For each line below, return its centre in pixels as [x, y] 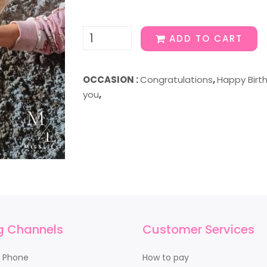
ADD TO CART [206, 38]
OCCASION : [111, 80]
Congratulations [176, 80]
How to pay [166, 257]
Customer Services [198, 229]
